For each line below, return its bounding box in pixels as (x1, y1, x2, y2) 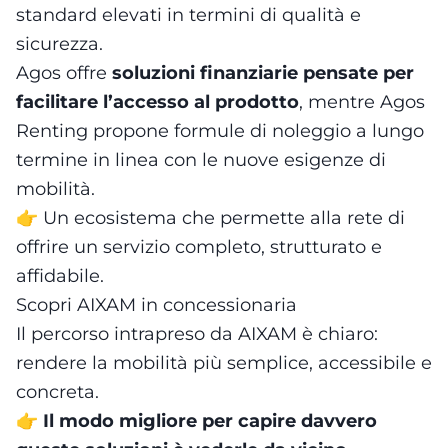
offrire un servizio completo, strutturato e (16, 235, 382, 258)
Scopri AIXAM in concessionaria (16, 293, 297, 316)
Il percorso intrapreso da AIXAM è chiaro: (16, 322, 378, 345)
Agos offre (16, 61, 112, 84)
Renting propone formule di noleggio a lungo (16, 119, 424, 142)
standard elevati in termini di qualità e (16, 3, 361, 26)
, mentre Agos (299, 90, 425, 113)
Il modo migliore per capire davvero (43, 409, 377, 432)
